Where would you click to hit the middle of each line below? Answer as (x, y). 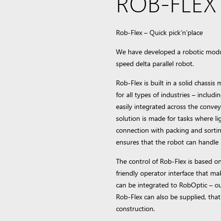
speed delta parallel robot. (155, 64)
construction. (135, 209)
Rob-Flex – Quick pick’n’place (159, 33)
